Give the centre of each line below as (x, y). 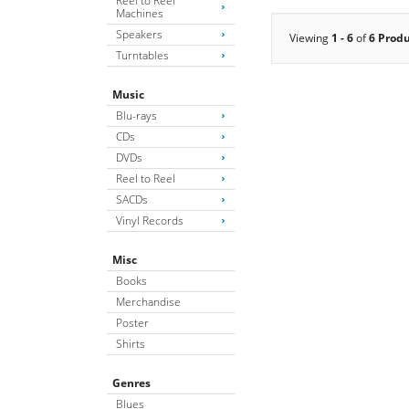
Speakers (139, 34)
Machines (140, 13)
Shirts (131, 343)
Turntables (142, 55)
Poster (132, 322)
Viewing (310, 37)
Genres (131, 383)
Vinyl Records (150, 220)
